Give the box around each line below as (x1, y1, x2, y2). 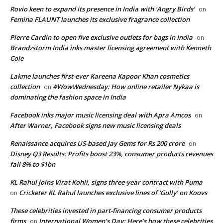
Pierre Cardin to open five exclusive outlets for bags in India (10, 33, 193, 42)
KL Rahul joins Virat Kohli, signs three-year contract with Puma (10, 178, 203, 187)
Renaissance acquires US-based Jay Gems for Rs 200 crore (10, 139, 185, 148)
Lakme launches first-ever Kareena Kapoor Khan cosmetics (10, 72, 189, 81)
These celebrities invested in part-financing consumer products (10, 206, 202, 216)
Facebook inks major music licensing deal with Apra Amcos (10, 111, 191, 120)
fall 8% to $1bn (10, 160, 55, 169)
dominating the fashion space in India (10, 93, 126, 102)
